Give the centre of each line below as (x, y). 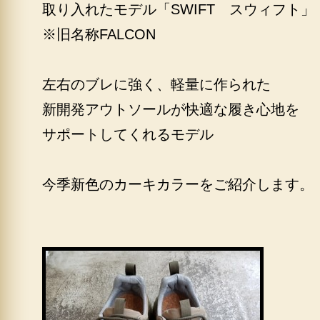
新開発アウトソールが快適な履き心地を (171, 109)
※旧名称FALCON (99, 34)
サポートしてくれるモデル (128, 134)
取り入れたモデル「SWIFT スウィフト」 (179, 9)
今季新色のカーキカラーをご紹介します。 (178, 184)
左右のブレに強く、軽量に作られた (156, 84)
